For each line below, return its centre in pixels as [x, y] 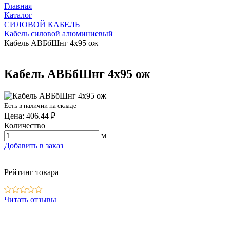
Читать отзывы [30, 199]
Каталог [18, 15]
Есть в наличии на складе [40, 105]
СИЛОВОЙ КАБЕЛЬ [42, 24]
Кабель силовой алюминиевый [59, 34]
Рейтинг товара [31, 172]
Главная [18, 6]
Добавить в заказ [34, 145]
